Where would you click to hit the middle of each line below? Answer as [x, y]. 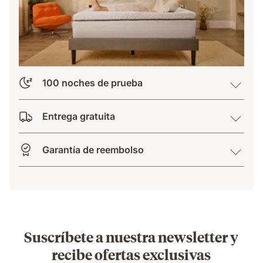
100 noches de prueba [92, 82]
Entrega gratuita [79, 116]
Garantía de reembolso [93, 149]
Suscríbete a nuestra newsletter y [131, 236]
